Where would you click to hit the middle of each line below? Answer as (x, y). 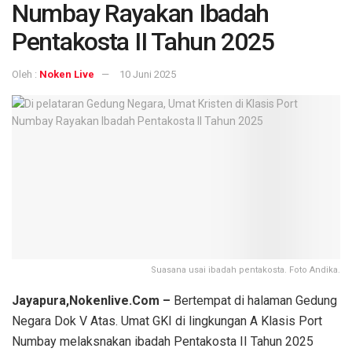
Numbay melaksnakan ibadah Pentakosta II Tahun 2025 (163, 341)
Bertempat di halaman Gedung (255, 300)
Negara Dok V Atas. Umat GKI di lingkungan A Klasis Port (167, 321)
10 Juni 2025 (148, 74)
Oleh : (26, 74)
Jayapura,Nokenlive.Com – (93, 300)
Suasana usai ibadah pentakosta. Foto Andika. (246, 269)
